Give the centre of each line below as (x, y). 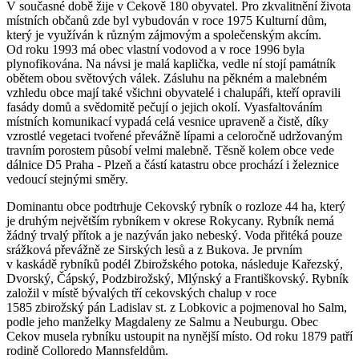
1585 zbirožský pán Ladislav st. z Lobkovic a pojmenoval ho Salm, (177, 307)
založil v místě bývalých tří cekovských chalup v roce (141, 292)
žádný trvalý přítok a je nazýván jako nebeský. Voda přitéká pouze (174, 235)
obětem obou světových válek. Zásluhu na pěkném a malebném (167, 78)
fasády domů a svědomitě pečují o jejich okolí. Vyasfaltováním (164, 107)
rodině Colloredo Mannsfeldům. (87, 350)
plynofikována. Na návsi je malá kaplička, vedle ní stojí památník (171, 63)
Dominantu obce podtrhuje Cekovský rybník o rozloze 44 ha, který (176, 206)
